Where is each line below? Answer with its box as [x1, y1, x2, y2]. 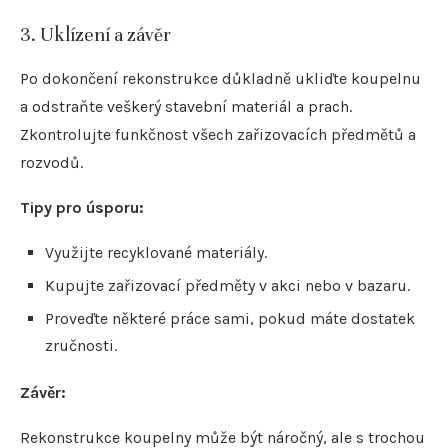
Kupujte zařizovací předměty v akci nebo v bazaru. [45, 276, 410, 296]
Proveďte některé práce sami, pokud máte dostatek [45, 309, 415, 329]
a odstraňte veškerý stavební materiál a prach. [20, 97, 352, 117]
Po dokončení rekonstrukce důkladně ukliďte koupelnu [20, 69, 421, 89]
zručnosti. [45, 336, 117, 356]
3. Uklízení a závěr [20, 23, 171, 47]
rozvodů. [20, 153, 83, 173]
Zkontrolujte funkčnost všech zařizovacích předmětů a [20, 125, 416, 145]
